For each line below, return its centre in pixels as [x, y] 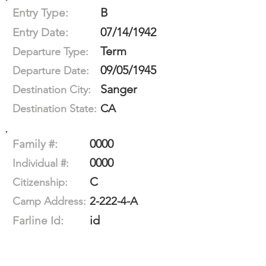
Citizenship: [40, 182]
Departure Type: [50, 52]
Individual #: [41, 163]
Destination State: [55, 109]
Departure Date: [51, 71]
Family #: [35, 144]
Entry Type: [40, 13]
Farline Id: [38, 221]
